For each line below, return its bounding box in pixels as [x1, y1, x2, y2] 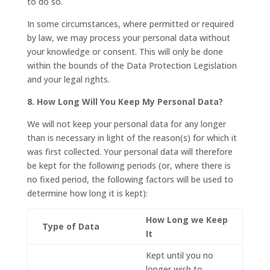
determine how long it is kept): [27, 187, 148, 199]
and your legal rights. [27, 73, 110, 85]
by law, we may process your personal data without [27, 31, 230, 43]
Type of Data [42, 220, 99, 232]
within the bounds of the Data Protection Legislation [27, 59, 237, 71]
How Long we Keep [145, 213, 228, 225]
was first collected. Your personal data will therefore [27, 145, 233, 157]
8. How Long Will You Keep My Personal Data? [27, 95, 223, 107]
